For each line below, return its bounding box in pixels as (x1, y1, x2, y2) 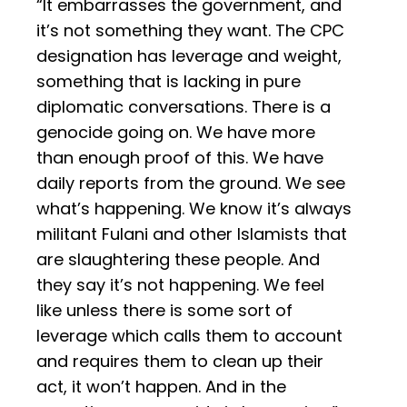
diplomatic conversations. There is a (36, 95, 331, 119)
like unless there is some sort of (36, 299, 293, 323)
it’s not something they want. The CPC (36, 19, 344, 43)
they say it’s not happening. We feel (36, 273, 324, 297)
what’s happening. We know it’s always (36, 197, 352, 221)
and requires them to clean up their (36, 350, 323, 373)
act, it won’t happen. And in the (36, 375, 286, 399)
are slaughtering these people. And (36, 248, 320, 272)
